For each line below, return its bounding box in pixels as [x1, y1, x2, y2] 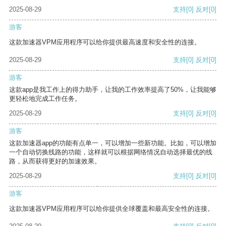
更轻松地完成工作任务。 [9, 95, 81, 103]
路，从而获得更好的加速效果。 [9, 157, 101, 165]
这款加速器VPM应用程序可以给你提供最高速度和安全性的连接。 [9, 38, 201, 46]
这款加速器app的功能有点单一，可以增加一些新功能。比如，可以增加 [9, 139, 216, 147]
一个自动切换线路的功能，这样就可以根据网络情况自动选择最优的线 [9, 148, 212, 156]
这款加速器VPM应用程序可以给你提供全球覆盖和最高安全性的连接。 [9, 205, 214, 213]
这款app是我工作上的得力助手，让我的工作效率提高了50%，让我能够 [9, 86, 216, 94]
